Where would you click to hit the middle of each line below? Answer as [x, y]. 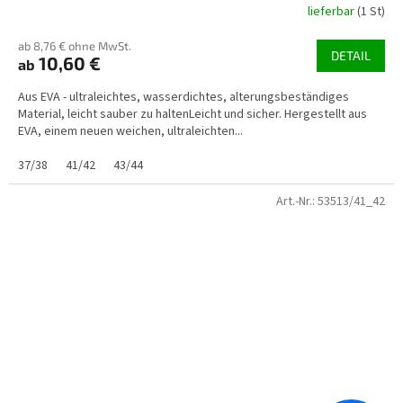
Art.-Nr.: [297, 201]
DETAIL [351, 55]
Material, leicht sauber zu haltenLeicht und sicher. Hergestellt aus [193, 114]
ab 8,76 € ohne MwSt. [75, 45]
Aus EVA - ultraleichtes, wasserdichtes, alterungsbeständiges [184, 97]
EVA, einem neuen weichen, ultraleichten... [130, 131]
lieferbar [332, 12]
